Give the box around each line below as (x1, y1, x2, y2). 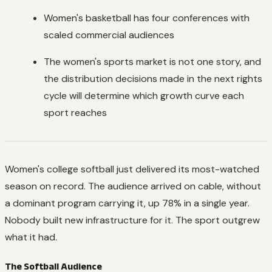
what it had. (5, 230, 57, 243)
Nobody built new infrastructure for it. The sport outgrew (5, 213, 260, 226)
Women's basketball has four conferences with (44, 11, 250, 24)
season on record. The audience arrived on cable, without (5, 179, 261, 192)
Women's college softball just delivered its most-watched (5, 162, 259, 175)
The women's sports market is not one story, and (44, 55, 261, 68)
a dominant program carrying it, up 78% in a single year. (5, 196, 250, 209)
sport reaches (44, 106, 107, 119)
